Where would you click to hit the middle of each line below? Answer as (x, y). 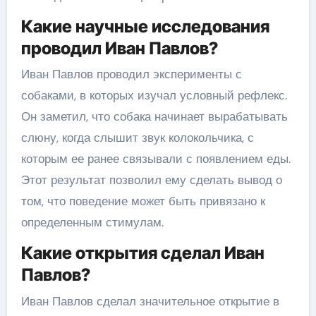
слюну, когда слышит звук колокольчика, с (137, 138)
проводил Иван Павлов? (119, 48)
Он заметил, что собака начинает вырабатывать (154, 116)
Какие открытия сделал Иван (142, 253)
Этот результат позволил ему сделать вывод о (151, 180)
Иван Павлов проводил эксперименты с (131, 74)
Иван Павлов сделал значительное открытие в (150, 301)
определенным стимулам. (92, 222)
